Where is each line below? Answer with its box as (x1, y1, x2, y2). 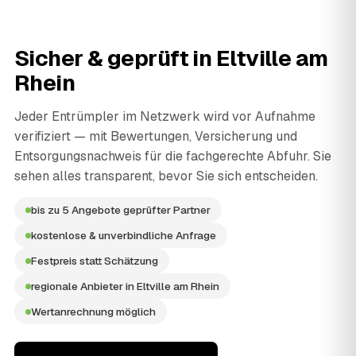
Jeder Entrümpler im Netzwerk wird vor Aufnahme (14, 108, 315, 126)
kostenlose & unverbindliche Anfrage (31, 228, 216, 243)
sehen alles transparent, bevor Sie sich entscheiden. (14, 168, 318, 185)
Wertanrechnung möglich (31, 304, 156, 319)
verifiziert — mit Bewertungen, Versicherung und (14, 128, 297, 145)
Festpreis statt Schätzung (31, 253, 158, 269)
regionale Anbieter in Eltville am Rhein (31, 279, 219, 294)
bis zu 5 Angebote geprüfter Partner (31, 203, 211, 218)
